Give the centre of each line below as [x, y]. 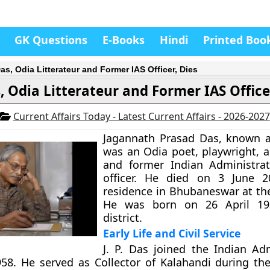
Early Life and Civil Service [172, 233]
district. [123, 218]
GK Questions [51, 40]
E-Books [124, 40]
